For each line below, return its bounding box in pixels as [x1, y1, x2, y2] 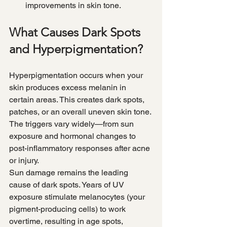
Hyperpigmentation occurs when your [9, 70, 145, 81]
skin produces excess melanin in [9, 83, 128, 93]
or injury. [9, 156, 39, 166]
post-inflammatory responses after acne [9, 143, 152, 154]
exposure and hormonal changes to [9, 131, 138, 141]
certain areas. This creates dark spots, [9, 95, 146, 105]
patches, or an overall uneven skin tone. [9, 107, 153, 117]
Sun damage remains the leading [9, 168, 130, 178]
